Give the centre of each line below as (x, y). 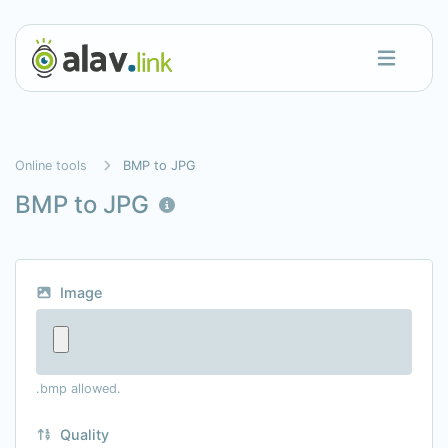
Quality (82, 434)
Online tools (51, 165)
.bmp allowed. (78, 388)
